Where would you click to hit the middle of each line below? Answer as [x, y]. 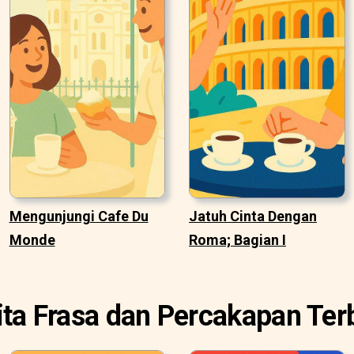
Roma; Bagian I [237, 240]
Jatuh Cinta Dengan [253, 217]
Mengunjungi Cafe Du [79, 217]
